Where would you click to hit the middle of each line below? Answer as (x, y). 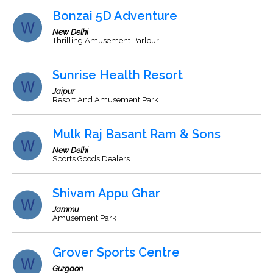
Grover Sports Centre (116, 252)
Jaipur (63, 91)
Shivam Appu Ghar (106, 193)
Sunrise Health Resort (118, 75)
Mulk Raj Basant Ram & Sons (136, 134)
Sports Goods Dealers (91, 159)
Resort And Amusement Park (105, 100)
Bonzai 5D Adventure (115, 16)
